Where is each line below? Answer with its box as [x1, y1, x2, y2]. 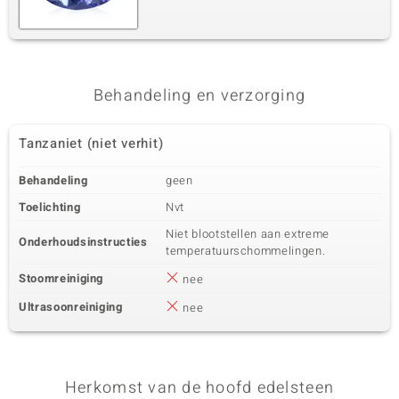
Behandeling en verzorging [93, 84, 306, 108]
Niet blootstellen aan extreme [166, 225, 330, 242]
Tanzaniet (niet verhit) [19, 134, 164, 153]
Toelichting [19, 199, 81, 216]
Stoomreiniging [19, 270, 104, 287]
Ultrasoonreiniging [19, 298, 123, 315]
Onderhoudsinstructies [19, 233, 148, 250]
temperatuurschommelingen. [166, 242, 326, 259]
